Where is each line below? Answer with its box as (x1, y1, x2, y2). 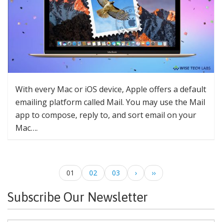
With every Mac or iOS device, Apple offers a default (15, 83, 206, 95)
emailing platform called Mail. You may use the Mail (15, 96, 205, 108)
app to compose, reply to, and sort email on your (15, 109, 196, 120)
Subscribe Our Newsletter (7, 189, 148, 205)
